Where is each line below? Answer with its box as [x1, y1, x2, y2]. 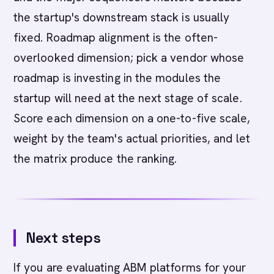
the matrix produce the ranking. [13, 151, 177, 166]
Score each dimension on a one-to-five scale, [13, 111, 251, 126]
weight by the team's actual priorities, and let [13, 131, 250, 146]
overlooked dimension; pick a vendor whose [13, 50, 245, 65]
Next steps [26, 228, 101, 247]
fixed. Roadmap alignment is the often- [13, 30, 218, 45]
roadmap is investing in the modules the [13, 70, 221, 86]
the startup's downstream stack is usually [13, 10, 230, 25]
